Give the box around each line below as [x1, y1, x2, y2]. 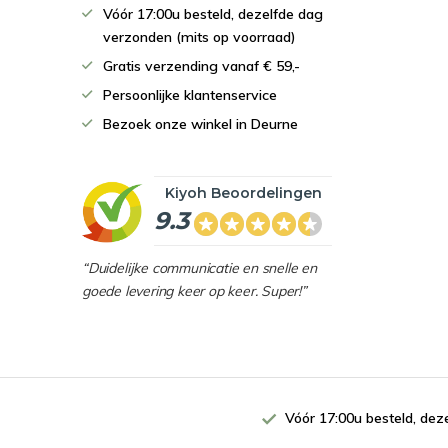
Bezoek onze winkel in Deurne [103, 115, 298, 133]
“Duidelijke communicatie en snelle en [82, 259, 317, 277]
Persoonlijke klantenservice [103, 86, 277, 104]
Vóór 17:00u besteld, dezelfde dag [103, 5, 323, 23]
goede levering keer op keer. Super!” [82, 282, 307, 300]
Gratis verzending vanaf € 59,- [103, 57, 300, 75]
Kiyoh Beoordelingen [165, 184, 322, 202]
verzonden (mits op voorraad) [103, 28, 296, 46]
